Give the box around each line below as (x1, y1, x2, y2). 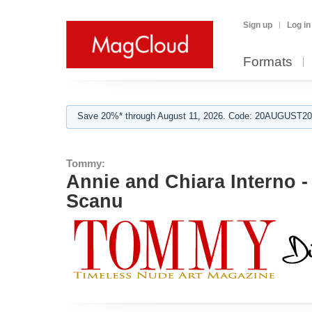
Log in (287, 20, 311, 30)
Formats (243, 54, 292, 69)
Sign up (243, 20, 272, 30)
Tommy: (66, 157, 105, 169)
